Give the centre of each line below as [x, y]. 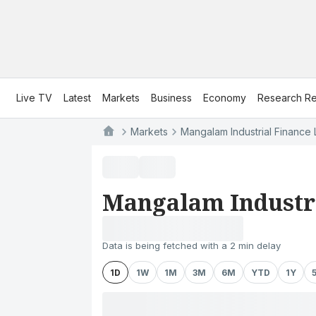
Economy [225, 98]
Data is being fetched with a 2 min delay [192, 245]
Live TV [34, 98]
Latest [77, 98]
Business [171, 98]
